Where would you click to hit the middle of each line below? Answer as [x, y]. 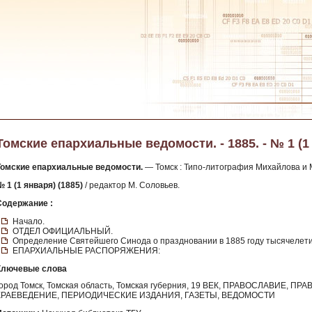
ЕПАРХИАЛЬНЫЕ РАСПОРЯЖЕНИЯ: [86, 251]
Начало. [29, 221]
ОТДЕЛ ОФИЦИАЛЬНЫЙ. [63, 231]
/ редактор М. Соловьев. [131, 185]
